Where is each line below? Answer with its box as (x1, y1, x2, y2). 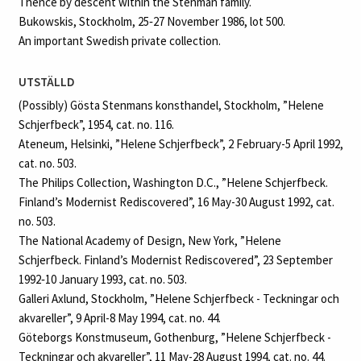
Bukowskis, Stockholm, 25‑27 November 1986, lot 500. (18, 14, 285, 30)
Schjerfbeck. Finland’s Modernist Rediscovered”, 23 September (18, 251, 333, 268)
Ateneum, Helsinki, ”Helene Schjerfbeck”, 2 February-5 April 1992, (18, 135, 343, 151)
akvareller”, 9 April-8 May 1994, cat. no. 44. (18, 309, 221, 326)
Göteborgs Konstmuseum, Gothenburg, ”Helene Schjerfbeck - (18, 329, 331, 345)
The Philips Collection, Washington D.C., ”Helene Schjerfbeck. (18, 174, 328, 190)
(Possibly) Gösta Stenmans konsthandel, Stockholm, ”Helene (18, 97, 324, 113)
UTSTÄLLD (18, 74, 75, 90)
